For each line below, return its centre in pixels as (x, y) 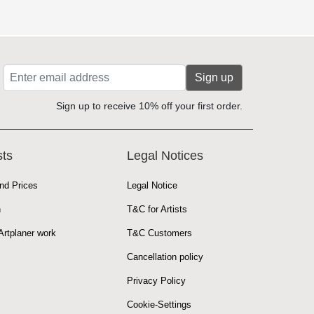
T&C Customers (159, 233)
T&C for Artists (157, 209)
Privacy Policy (156, 280)
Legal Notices (165, 155)
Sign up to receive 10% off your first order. (149, 105)
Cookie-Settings (159, 304)
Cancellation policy (165, 257)
